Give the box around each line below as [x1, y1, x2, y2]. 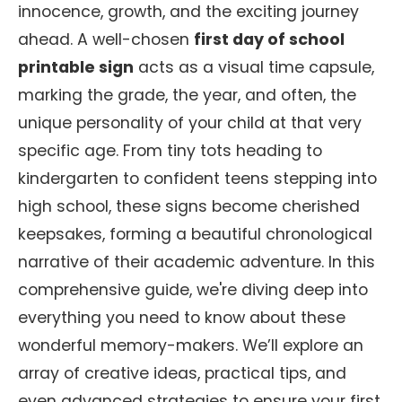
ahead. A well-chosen [18, 29, 194, 50]
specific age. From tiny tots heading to [18, 140, 322, 162]
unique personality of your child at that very [18, 112, 362, 134]
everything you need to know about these [18, 307, 345, 328]
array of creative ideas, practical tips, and [18, 363, 346, 384]
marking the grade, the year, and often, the [18, 84, 356, 106]
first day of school [194, 29, 345, 50]
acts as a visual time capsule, [134, 57, 374, 78]
